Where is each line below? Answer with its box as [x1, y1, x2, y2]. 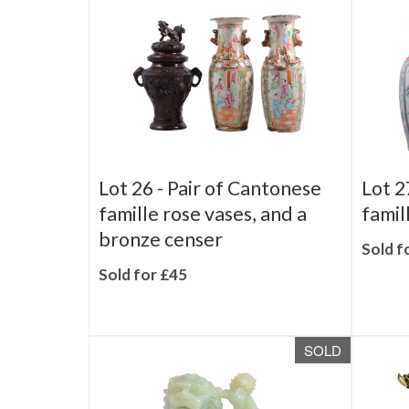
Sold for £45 [99, 290, 187, 309]
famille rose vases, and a [99, 227, 307, 251]
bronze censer [99, 253, 223, 277]
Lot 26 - [99, 202, 167, 225]
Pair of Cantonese [167, 202, 321, 225]
